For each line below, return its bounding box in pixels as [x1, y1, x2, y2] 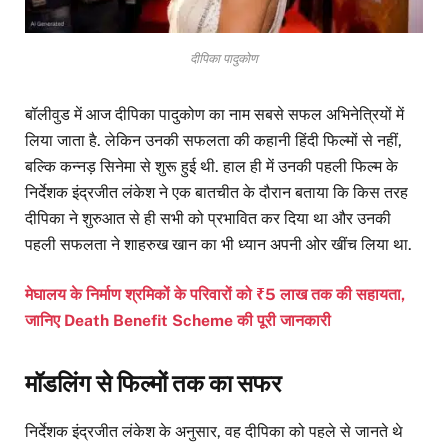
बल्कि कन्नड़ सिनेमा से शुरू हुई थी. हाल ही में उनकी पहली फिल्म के [25, 157, 398, 177]
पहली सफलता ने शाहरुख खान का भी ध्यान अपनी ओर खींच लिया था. [25, 235, 412, 255]
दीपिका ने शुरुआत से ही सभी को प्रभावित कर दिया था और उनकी [25, 209, 391, 229]
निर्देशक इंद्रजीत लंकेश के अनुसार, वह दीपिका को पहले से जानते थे [25, 421, 403, 441]
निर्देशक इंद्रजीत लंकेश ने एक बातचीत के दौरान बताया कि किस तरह [25, 183, 408, 203]
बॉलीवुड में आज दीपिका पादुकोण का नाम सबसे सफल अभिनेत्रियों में [25, 105, 404, 125]
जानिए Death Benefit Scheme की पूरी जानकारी [25, 311, 331, 331]
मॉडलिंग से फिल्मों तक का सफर [25, 370, 281, 397]
